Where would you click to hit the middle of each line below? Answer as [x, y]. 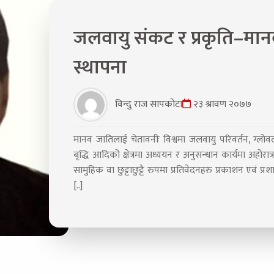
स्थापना [100, 68]
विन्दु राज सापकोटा [149, 105]
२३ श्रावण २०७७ [223, 105]
